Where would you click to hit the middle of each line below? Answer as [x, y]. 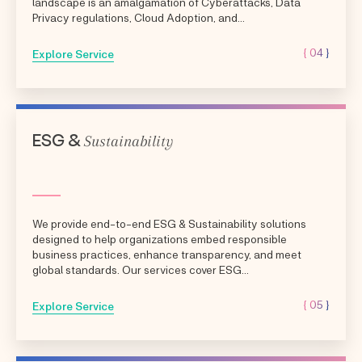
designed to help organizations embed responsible [160, 238]
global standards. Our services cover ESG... [141, 269]
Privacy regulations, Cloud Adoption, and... [139, 17]
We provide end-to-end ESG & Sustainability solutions [169, 223]
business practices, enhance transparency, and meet [167, 254]
